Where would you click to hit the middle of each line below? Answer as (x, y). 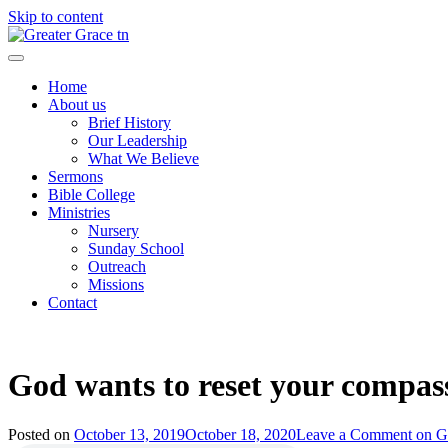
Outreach (117, 266)
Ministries (79, 212)
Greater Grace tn (60, 57)
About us (77, 104)
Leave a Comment (354, 434)
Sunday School (136, 248)
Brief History (129, 122)
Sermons (75, 176)
